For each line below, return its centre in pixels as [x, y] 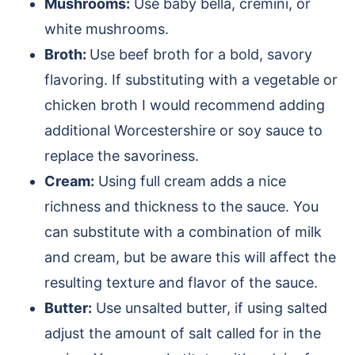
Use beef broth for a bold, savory [201, 55]
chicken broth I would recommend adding [185, 105]
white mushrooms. [107, 29]
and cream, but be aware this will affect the [190, 258]
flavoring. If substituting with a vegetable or [191, 80]
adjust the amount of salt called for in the [183, 334]
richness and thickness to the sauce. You [181, 207]
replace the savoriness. [122, 156]
